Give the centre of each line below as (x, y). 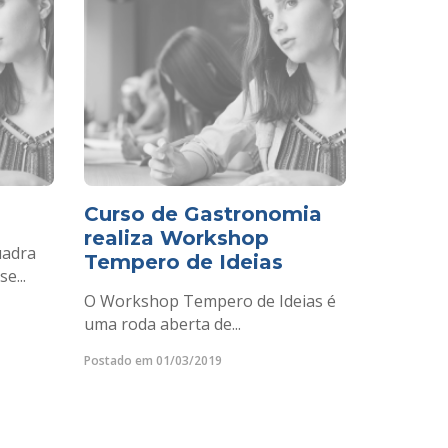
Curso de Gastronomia (202, 214)
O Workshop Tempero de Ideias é (209, 301)
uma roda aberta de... (162, 324)
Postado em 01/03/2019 (152, 360)
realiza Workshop (176, 238)
